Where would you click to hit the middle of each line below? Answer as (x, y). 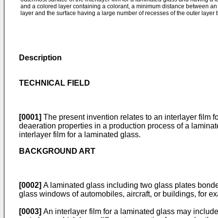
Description (40, 58)
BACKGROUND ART (57, 151)
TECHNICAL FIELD (54, 83)
